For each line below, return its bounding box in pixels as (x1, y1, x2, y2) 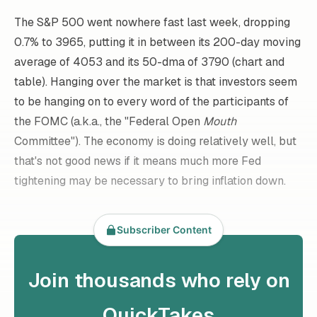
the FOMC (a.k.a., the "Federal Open (14, 114, 203, 129)
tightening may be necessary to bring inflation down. (14, 173, 286, 189)
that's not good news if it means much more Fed (14, 154, 261, 169)
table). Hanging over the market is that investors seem (14, 74, 297, 90)
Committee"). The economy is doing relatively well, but (14, 134, 296, 149)
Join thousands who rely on (27, 267, 290, 294)
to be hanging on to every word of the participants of (14, 94, 289, 110)
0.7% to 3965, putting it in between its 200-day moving (14, 35, 301, 50)
